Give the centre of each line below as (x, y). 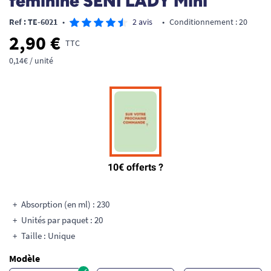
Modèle (24, 258)
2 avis (142, 22)
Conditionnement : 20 (208, 22)
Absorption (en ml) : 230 (65, 204)
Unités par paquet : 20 (62, 220)
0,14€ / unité (31, 60)
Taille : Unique (48, 236)
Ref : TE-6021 (33, 22)
